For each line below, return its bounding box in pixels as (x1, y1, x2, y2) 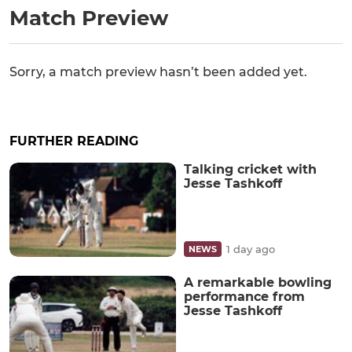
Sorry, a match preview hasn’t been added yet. (9, 64, 307, 80)
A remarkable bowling (184, 274, 332, 290)
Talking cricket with (184, 162, 317, 178)
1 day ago (226, 242, 275, 255)
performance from (184, 288, 305, 304)
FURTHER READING (9, 134, 138, 149)
